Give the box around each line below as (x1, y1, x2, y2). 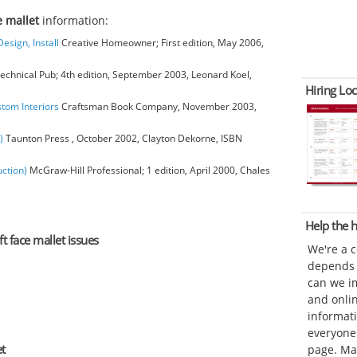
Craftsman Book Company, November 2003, (59, 99, 257, 113)
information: (39, 12, 109, 28)
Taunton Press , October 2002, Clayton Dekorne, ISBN (3, 131, 242, 145)
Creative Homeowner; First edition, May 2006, (59, 35, 264, 49)
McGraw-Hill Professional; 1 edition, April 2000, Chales (27, 163, 270, 177)
